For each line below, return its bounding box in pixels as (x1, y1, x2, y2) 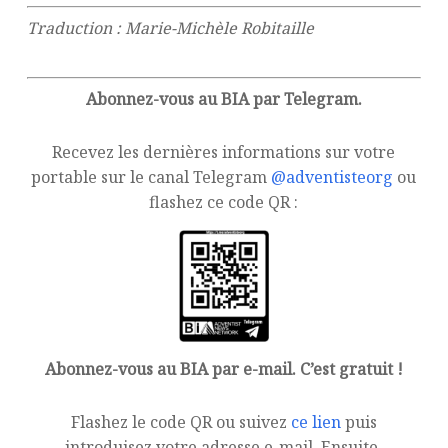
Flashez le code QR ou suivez (70, 410, 291, 433)
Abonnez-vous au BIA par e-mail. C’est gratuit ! (44, 357, 403, 380)
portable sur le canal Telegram (31, 166, 272, 188)
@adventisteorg (271, 166, 394, 188)
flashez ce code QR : (149, 191, 299, 213)
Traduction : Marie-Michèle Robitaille (26, 17, 314, 39)
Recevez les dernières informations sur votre (52, 141, 396, 163)
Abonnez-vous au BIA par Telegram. (85, 88, 362, 110)
